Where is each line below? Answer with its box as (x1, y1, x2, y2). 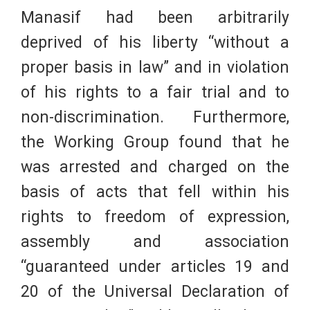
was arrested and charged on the (21, 158, 289, 177)
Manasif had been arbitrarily (21, 8, 289, 28)
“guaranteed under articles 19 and (21, 257, 289, 277)
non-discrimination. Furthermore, (21, 108, 289, 127)
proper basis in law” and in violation (21, 58, 289, 77)
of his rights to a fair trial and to (21, 83, 289, 102)
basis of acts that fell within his (21, 183, 289, 202)
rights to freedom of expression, (21, 208, 289, 227)
